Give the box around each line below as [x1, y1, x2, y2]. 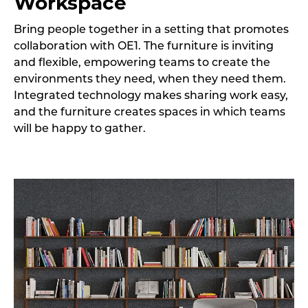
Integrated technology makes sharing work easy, [14, 91, 288, 102]
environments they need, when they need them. [14, 74, 286, 85]
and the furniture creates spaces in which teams [14, 107, 285, 118]
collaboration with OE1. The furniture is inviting [14, 41, 274, 52]
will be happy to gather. [14, 124, 146, 135]
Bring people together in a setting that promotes [14, 25, 289, 36]
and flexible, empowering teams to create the [14, 58, 270, 69]
